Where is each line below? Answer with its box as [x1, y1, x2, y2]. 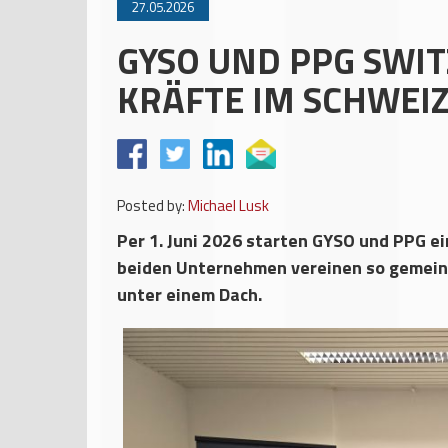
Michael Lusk [188, 194, 269, 217]
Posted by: [117, 194, 185, 217]
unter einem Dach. [117, 281, 262, 308]
